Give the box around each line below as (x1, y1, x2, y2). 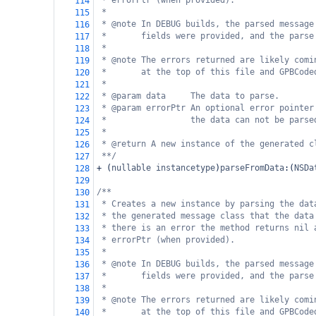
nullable (111, 163, 151, 173)
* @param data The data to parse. (102, 91, 279, 101)
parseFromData (220, 163, 284, 173)
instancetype (156, 163, 215, 173)
